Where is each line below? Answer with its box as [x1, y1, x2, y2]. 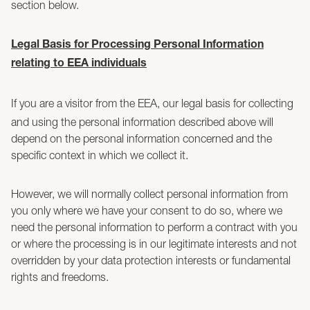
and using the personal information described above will [11, 116, 273, 128]
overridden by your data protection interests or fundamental [11, 254, 291, 266]
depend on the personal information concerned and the [11, 132, 272, 145]
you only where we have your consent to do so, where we [11, 204, 282, 217]
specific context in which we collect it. [11, 149, 188, 161]
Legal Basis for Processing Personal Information [11, 40, 264, 51]
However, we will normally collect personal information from [11, 188, 288, 200]
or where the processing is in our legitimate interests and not [11, 237, 297, 250]
